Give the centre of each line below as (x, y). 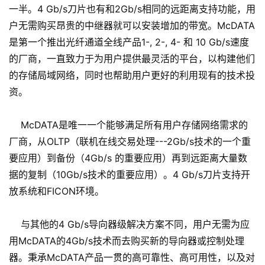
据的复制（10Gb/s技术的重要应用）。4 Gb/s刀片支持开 (130, 175)
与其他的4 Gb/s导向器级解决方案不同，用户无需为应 (129, 224)
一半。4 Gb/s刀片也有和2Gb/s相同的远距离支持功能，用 (132, 9)
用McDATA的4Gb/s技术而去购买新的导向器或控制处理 (127, 241)
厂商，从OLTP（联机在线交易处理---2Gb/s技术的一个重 (130, 142)
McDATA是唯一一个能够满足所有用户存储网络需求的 (128, 125)
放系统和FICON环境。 (56, 191)
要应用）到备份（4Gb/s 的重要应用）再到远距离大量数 (128, 158)
